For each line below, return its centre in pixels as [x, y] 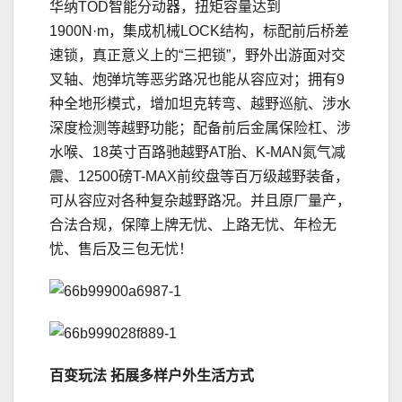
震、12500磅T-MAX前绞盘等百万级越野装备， [199, 177]
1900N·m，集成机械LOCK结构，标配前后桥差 [199, 31]
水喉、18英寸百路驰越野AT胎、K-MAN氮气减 [197, 153]
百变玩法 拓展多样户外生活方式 [152, 376]
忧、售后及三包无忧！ [121, 249]
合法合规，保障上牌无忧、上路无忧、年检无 [193, 225]
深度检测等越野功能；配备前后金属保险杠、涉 [200, 128]
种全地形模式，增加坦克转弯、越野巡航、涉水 [200, 104]
